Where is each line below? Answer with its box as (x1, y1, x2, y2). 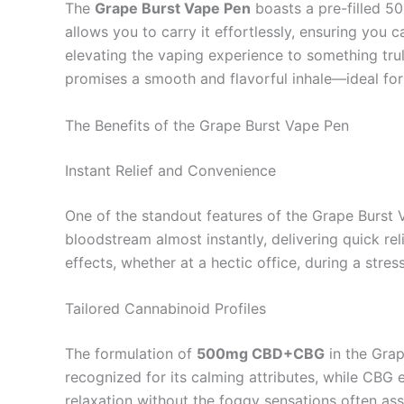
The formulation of (65, 344, 197, 363)
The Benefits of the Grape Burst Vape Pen (65, 115, 349, 134)
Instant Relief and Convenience (65, 161, 276, 179)
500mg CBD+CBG (197, 344, 325, 363)
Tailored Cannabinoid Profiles (65, 299, 266, 318)
